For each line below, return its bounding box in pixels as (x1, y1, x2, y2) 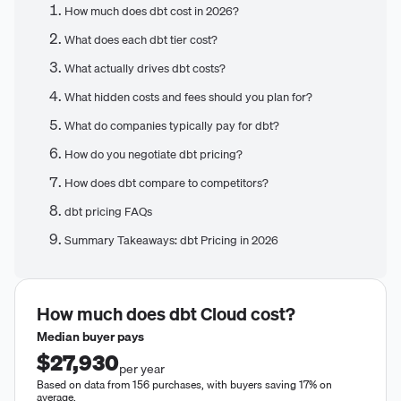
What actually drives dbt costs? (64, 58, 226, 77)
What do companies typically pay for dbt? (64, 115, 279, 134)
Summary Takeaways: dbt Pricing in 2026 (64, 230, 278, 249)
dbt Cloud (169, 299, 247, 328)
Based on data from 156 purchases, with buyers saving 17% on (37, 375, 332, 393)
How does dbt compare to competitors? (64, 173, 269, 192)
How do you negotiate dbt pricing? (64, 144, 243, 163)
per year (119, 358, 165, 379)
